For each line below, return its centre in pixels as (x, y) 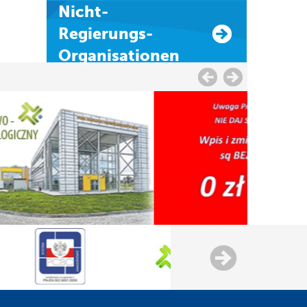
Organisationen (119, 56)
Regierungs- (105, 34)
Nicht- (64, 12)
